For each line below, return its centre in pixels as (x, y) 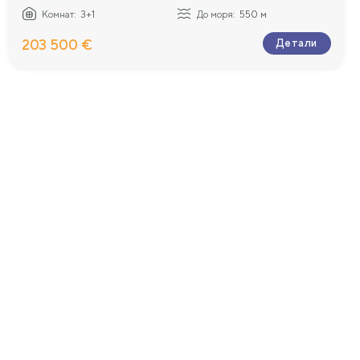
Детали (297, 43)
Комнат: (59, 15)
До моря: (216, 15)
